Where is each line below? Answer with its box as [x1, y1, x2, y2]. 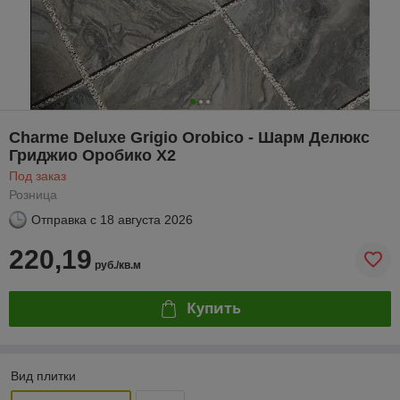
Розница [9, 187, 57, 202]
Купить [186, 298, 241, 319]
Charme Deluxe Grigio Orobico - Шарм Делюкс [9, 128, 370, 146]
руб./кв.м [92, 258, 141, 271]
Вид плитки [11, 368, 76, 383]
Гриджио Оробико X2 [9, 146, 176, 164]
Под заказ [9, 168, 66, 183]
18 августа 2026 [100, 212, 193, 227]
